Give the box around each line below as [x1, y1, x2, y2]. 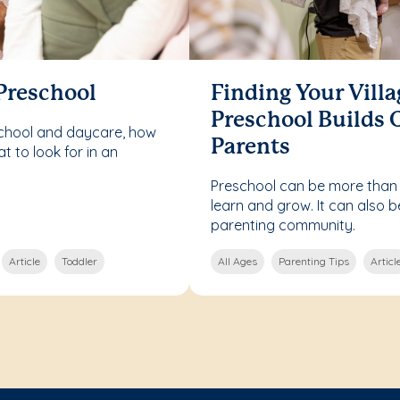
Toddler [62, 254, 97, 268]
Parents [211, 137, 290, 158]
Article [9, 254, 40, 268]
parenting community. [211, 215, 355, 234]
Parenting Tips [279, 254, 349, 268]
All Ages [218, 254, 257, 268]
